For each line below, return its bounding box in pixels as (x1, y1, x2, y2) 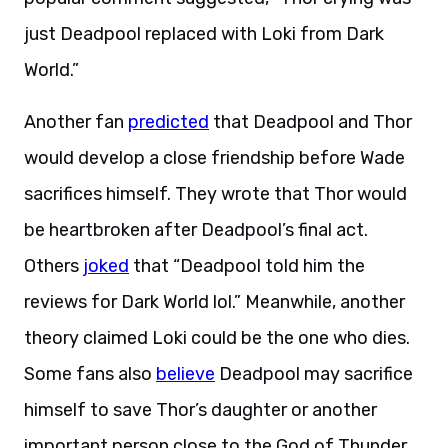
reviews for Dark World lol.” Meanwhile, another (24, 291, 405, 313)
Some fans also (24, 363, 156, 385)
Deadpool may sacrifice (215, 363, 413, 385)
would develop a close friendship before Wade (24, 147, 405, 169)
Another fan (24, 111, 128, 133)
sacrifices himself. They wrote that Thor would (24, 183, 407, 205)
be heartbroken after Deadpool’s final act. (24, 219, 368, 241)
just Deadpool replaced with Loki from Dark (24, 23, 384, 45)
